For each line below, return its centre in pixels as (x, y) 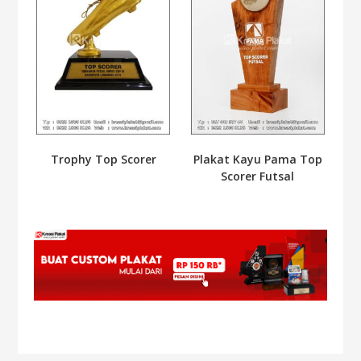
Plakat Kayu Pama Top (257, 159)
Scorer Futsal (258, 176)
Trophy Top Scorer (103, 159)
